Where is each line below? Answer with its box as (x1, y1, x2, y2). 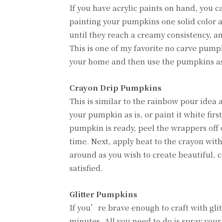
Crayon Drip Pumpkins (69, 82, 162, 93)
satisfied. (69, 162, 103, 173)
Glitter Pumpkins (69, 188, 137, 199)
